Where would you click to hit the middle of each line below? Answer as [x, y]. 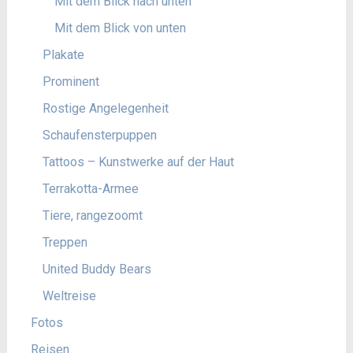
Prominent [71, 82]
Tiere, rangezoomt [92, 216]
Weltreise [69, 296]
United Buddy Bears [97, 269]
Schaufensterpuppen [99, 135]
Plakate [63, 55]
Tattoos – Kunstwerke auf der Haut [138, 162]
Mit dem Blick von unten [120, 28]
